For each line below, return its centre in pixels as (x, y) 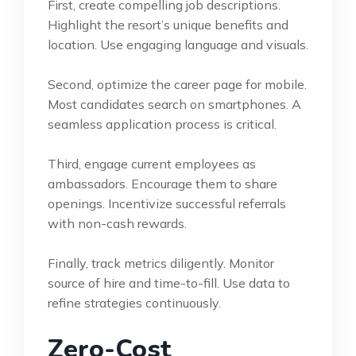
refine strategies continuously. (134, 302)
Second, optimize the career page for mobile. (177, 84)
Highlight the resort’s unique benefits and (168, 24)
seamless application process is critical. (162, 124)
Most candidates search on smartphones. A (174, 104)
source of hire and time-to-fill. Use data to (169, 282)
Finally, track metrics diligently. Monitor (161, 263)
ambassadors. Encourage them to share (163, 183)
